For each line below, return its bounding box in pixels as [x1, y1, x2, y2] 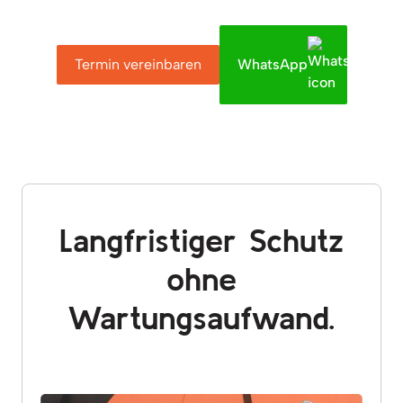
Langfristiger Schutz [59, 220, 344, 258]
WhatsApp [237, 55, 308, 73]
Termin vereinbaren [74, 55, 201, 73]
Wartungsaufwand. [67, 298, 336, 336]
